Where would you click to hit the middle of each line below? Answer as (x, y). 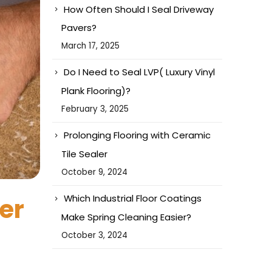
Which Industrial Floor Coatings (133, 199)
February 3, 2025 (95, 109)
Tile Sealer (84, 154)
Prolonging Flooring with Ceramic (137, 135)
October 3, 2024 (94, 236)
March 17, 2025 (90, 46)
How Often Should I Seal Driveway (139, 9)
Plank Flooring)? (96, 91)
